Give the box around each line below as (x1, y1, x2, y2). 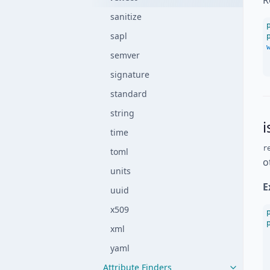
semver (110, 49, 140, 61)
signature (110, 69, 149, 80)
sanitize (110, 11, 142, 22)
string (110, 107, 134, 119)
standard (110, 88, 147, 99)
